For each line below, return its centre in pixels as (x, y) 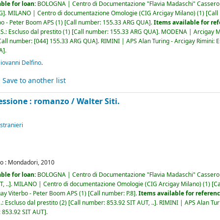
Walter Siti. (98, 102)
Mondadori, (24, 162)
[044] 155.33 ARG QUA (65, 41)
